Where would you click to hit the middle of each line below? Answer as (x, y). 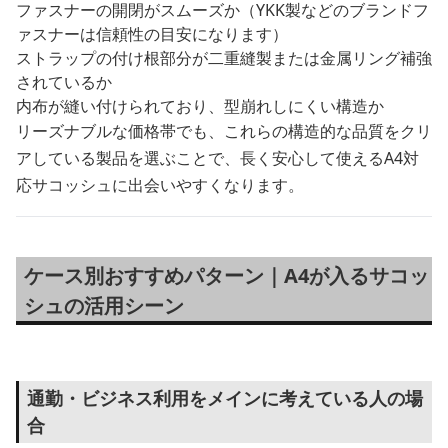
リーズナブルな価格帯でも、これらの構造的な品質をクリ (224, 130)
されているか (64, 81)
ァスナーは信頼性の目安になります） (152, 33)
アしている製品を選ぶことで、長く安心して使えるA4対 (217, 157)
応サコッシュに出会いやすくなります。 (160, 184)
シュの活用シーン (104, 305)
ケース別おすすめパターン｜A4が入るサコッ (226, 275)
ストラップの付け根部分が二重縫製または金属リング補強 (224, 57)
